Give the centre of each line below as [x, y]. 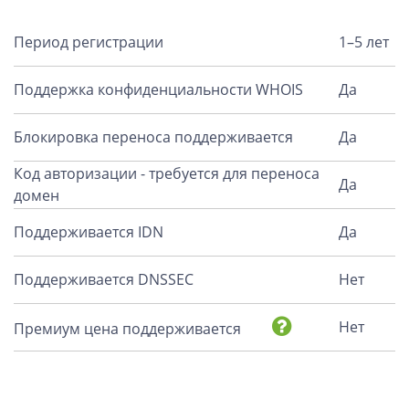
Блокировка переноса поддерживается [153, 137]
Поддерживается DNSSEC [104, 279]
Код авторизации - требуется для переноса [167, 173]
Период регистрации [89, 42]
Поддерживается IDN [89, 232]
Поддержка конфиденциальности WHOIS [158, 89]
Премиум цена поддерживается [129, 329]
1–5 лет [364, 42]
